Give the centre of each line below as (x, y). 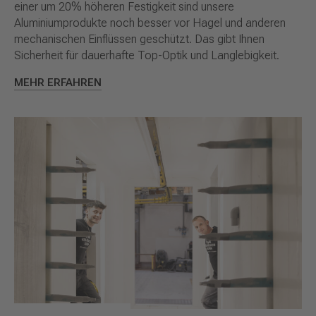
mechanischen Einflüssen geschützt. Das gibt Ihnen (139, 39)
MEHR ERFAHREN (58, 83)
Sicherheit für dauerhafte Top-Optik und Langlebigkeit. (147, 56)
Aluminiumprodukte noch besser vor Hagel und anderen (150, 23)
